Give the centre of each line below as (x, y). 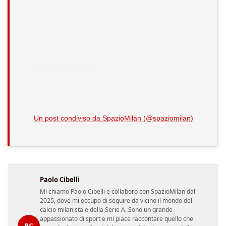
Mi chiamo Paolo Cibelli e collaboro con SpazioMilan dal (118, 191)
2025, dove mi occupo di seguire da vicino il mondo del (116, 200)
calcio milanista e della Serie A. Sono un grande (106, 209)
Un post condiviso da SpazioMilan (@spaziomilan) (114, 118)
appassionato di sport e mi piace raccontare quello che (117, 218)
